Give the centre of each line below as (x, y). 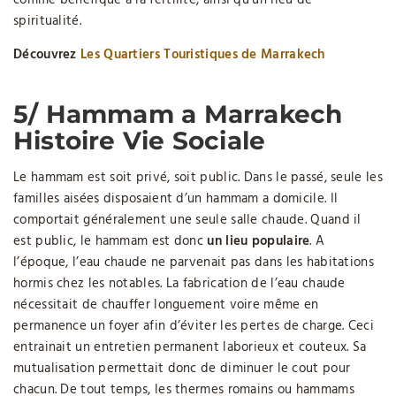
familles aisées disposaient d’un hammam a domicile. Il (176, 199)
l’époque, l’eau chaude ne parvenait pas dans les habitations (194, 263)
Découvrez (45, 55)
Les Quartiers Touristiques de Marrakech (203, 55)
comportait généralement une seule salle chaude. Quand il (187, 221)
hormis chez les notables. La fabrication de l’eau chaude (179, 284)
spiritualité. (47, 22)
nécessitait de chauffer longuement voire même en (166, 305)
